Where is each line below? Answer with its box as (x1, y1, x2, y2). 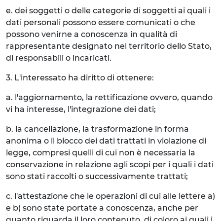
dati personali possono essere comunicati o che (6, 18, 195, 27)
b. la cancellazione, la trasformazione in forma (6, 124, 189, 134)
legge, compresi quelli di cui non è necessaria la (6, 148, 195, 157)
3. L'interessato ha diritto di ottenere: (6, 73, 154, 82)
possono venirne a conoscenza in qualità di (6, 30, 177, 39)
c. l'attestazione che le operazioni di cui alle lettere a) (6, 191, 215, 201)
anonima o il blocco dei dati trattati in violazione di (6, 136, 206, 146)
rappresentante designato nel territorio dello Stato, (6, 41, 212, 51)
